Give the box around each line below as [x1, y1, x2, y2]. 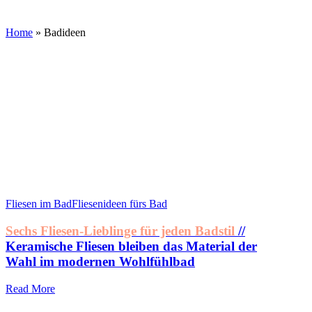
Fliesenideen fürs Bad [72, 198, 167, 210]
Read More [6, 282, 55, 295]
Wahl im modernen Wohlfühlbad [6, 254, 195, 270]
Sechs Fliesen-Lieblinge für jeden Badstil [6, 224, 235, 239]
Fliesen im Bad [6, 198, 72, 210]
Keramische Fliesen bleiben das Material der [6, 239, 257, 254]
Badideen [44, 26, 86, 38]
